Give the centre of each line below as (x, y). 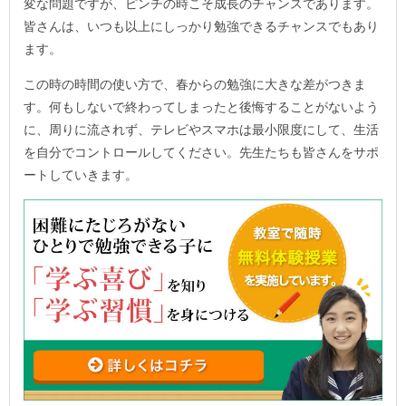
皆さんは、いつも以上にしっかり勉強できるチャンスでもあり (201, 27)
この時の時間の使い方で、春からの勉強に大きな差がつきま (195, 85)
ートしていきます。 (81, 175)
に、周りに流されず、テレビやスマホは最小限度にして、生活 (201, 130)
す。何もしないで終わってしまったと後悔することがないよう (201, 107)
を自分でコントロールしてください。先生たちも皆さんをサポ (201, 153)
